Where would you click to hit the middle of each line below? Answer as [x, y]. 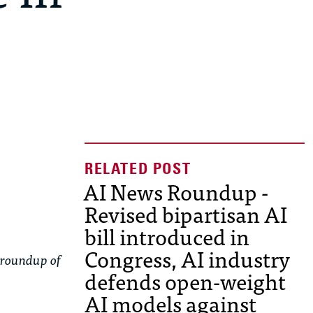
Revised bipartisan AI [186, 214]
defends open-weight [185, 281]
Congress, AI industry [187, 259]
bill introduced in [167, 236]
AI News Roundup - [176, 192]
